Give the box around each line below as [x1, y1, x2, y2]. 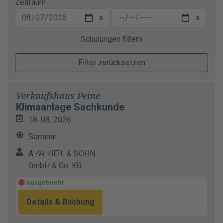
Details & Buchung [26, 197, 95, 207]
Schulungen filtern [81, 34, 142, 44]
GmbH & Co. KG [28, 161, 82, 170]
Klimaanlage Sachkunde [16, 101, 124, 113]
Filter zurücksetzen [78, 58, 145, 67]
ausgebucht [25, 179, 64, 186]
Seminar [28, 132, 57, 141]
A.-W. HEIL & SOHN [28, 149, 95, 158]
